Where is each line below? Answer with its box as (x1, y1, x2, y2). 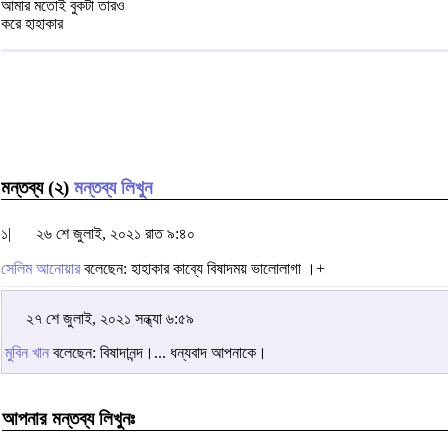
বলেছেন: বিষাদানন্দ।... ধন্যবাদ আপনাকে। (49, 344, 267, 362)
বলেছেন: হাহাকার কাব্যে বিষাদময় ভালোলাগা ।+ (80, 259, 325, 277)
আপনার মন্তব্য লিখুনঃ (2, 407, 135, 429)
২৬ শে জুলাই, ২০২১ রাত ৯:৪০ (36, 225, 195, 243)
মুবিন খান (5, 344, 49, 362)
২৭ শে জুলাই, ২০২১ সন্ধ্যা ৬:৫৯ (26, 309, 194, 327)
